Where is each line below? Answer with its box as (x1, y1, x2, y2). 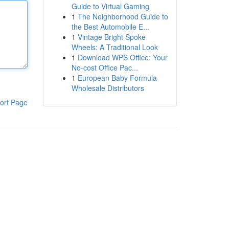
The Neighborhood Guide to (77, 11, 168, 21)
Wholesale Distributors (71, 83, 144, 93)
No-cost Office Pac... (71, 62, 138, 73)
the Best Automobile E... (71, 21, 149, 32)
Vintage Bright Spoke (77, 32, 146, 42)
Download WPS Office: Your (77, 52, 168, 62)
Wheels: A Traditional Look (71, 42, 158, 52)
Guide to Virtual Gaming (71, 1, 149, 11)
